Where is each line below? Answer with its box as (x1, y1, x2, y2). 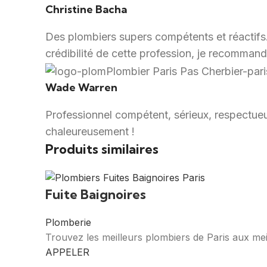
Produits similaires (45, 140, 159, 157)
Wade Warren (45, 80, 117, 94)
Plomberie (45, 216, 91, 228)
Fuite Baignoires (45, 185, 146, 203)
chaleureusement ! (45, 125, 167, 138)
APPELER (45, 246, 89, 258)
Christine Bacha (45, 2, 127, 17)
